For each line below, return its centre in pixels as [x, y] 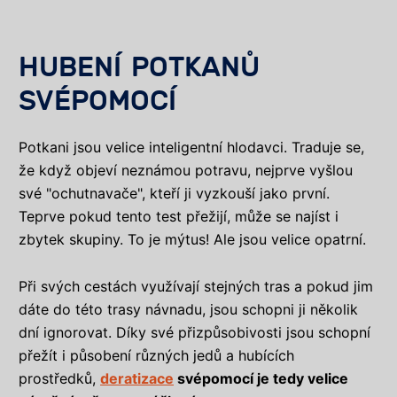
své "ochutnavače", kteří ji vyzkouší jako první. [174, 194]
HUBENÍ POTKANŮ [139, 68]
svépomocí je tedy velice [261, 378]
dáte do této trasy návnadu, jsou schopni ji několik [188, 309]
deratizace [137, 378]
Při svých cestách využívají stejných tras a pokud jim [196, 286]
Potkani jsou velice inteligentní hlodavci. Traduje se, [191, 148]
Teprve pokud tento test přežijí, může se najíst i [179, 217]
